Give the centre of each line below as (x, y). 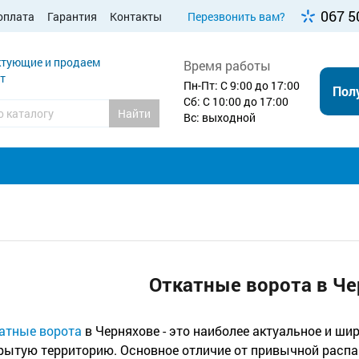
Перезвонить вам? (237, 16)
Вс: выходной (220, 117)
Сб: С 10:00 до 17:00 (236, 101)
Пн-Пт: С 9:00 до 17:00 (242, 85)
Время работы (227, 65)
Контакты (136, 16)
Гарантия (72, 16)
